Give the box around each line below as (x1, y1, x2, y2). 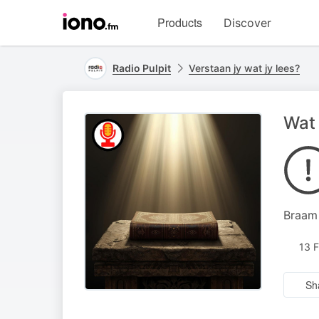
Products (157, 14, 202, 31)
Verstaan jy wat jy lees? (189, 62, 300, 74)
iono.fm (117, 28, 152, 41)
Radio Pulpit (113, 62, 171, 74)
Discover (224, 16, 271, 30)
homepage (117, 43, 167, 56)
